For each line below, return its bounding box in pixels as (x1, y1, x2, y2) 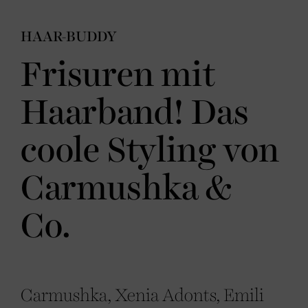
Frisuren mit (21, 58, 216, 93)
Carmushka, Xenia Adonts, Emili (21, 287, 264, 305)
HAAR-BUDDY (21, 30, 117, 44)
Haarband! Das (21, 96, 249, 131)
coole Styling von (21, 133, 279, 169)
